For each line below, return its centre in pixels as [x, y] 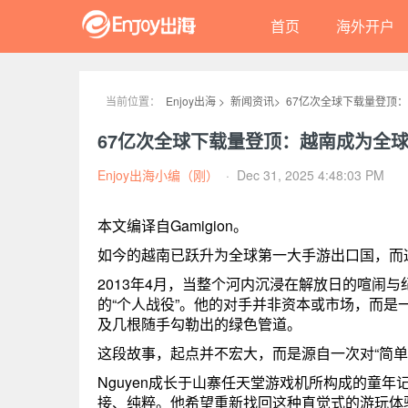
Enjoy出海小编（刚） [158, 175]
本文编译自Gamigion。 [173, 225]
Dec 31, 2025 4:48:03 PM [311, 175]
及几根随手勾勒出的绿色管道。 [199, 324]
